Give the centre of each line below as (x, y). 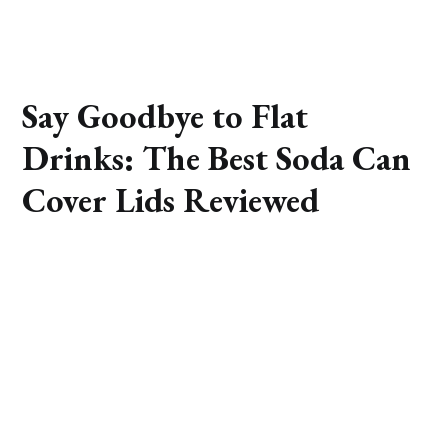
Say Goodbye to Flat (165, 116)
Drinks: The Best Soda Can (217, 158)
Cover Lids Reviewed (171, 200)
